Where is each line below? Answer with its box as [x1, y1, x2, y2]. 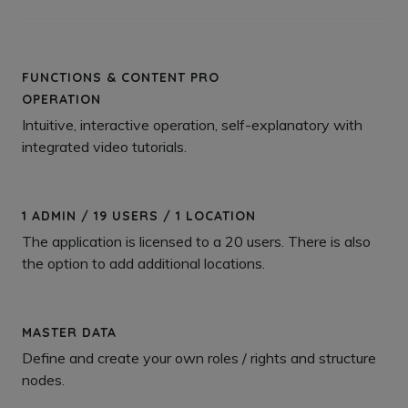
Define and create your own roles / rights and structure [22, 349, 376, 367]
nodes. [22, 371, 65, 389]
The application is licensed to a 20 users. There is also [22, 232, 371, 250]
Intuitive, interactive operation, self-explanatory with [22, 116, 362, 134]
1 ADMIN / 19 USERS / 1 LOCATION [22, 208, 256, 224]
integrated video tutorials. [22, 138, 187, 156]
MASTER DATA [22, 324, 117, 341]
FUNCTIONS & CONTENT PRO [22, 69, 219, 86]
